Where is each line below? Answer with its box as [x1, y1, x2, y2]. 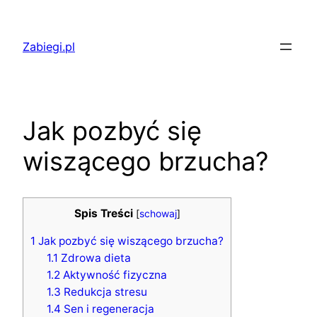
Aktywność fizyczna [60, 268, 168, 282]
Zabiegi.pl [23, 40, 75, 54]
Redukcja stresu [61, 285, 148, 299]
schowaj [139, 207, 177, 219]
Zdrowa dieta [58, 251, 132, 265]
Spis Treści [74, 206, 133, 220]
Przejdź [5, 7, 45, 21]
